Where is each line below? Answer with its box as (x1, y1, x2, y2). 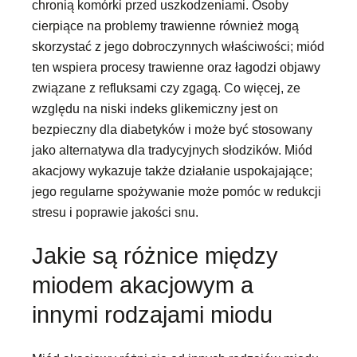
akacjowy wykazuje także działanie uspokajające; (32, 163, 312, 178)
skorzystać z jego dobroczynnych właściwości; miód (32, 38, 324, 53)
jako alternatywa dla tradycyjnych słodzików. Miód (32, 142, 312, 157)
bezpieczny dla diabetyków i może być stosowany (32, 121, 312, 136)
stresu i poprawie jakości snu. (32, 204, 198, 219)
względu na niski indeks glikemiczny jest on (32, 100, 278, 116)
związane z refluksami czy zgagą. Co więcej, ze (32, 80, 300, 95)
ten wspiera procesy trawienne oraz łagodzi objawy (32, 59, 320, 74)
